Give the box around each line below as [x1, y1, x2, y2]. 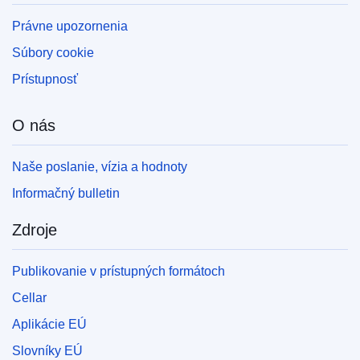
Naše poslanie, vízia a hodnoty [12, 159, 187, 174]
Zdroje [12, 220, 57, 239]
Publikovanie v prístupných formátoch [12, 264, 225, 278]
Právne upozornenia [12, 18, 128, 33]
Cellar [12, 290, 47, 305]
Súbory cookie [12, 45, 94, 59]
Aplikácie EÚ [12, 317, 87, 331]
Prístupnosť [12, 72, 78, 86]
